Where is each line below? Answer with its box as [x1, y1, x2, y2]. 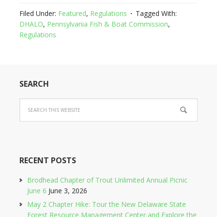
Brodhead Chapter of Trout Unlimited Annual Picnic [27, 175, 187, 185]
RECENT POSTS [19, 155, 76, 166]
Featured [58, 9, 86, 18]
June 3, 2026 [48, 186, 87, 195]
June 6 [27, 186, 46, 195]
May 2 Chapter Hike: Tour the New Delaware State [27, 200, 186, 209]
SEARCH [19, 78, 49, 89]
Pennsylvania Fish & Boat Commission [47, 19, 168, 29]
